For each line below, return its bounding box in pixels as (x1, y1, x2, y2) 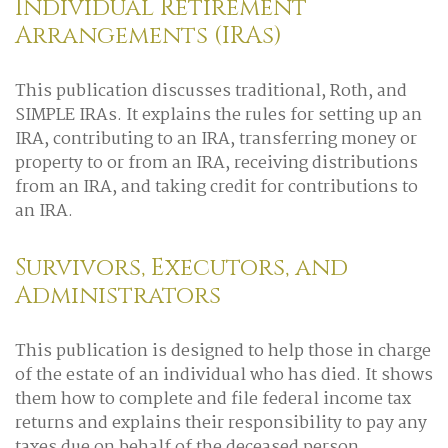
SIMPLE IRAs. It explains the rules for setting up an (15, 102, 422, 129)
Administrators (15, 280, 221, 312)
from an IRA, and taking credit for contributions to (15, 174, 418, 201)
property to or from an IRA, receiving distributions (15, 150, 418, 177)
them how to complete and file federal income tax (15, 386, 411, 413)
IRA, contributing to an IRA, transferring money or (15, 126, 417, 153)
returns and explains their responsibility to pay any (15, 410, 427, 437)
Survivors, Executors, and (15, 252, 348, 284)
